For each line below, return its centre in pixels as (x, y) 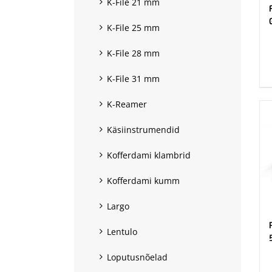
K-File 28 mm (133, 53)
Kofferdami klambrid (149, 155)
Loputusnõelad (137, 257)
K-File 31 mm (133, 78)
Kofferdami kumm (143, 180)
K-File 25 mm (133, 27)
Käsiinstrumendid (143, 129)
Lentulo (122, 231)
